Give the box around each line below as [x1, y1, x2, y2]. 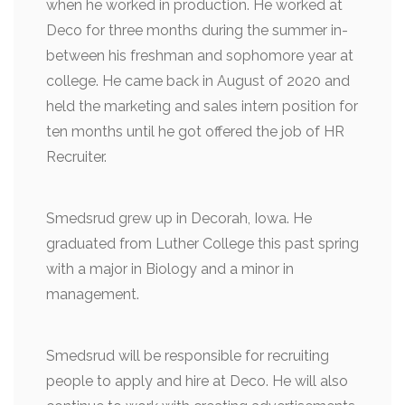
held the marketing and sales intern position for [46, 98, 358, 116]
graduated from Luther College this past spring [46, 235, 359, 253]
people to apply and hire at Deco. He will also [46, 372, 348, 391]
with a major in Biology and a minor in [46, 260, 294, 278]
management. [46, 286, 139, 304]
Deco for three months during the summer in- [46, 22, 348, 40]
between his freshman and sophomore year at [46, 47, 353, 65]
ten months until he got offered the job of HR [46, 123, 344, 141]
